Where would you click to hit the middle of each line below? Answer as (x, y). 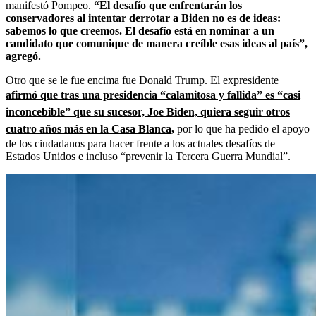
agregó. (23, 56)
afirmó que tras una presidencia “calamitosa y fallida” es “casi (153, 95)
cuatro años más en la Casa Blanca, (90, 128)
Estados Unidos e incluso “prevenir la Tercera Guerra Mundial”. (148, 156)
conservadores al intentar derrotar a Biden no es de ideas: (143, 18)
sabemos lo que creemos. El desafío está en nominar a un (140, 30)
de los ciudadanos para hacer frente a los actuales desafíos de (140, 143)
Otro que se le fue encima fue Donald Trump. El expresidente (142, 80)
